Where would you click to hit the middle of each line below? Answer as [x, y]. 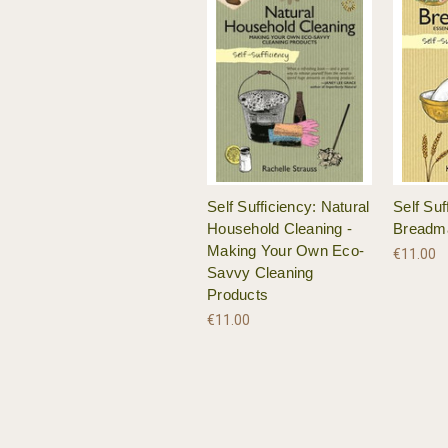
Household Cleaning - [279, 229]
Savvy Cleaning [260, 273]
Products [237, 295]
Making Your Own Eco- [285, 251]
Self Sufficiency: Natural [288, 207]
